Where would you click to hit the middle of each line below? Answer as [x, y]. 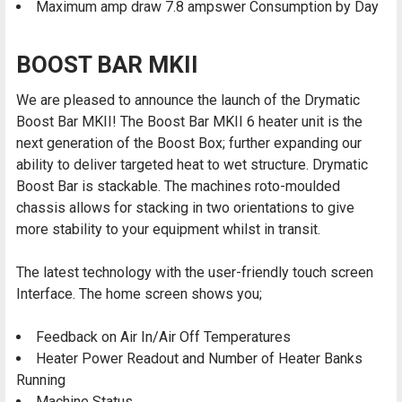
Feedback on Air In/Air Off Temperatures [163, 337]
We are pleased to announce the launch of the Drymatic [188, 100]
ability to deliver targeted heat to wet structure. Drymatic [192, 165]
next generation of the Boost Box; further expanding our [189, 144]
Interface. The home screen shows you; [139, 294]
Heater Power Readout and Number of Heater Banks [199, 359]
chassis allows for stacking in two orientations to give [185, 208]
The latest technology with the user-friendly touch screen [195, 273]
